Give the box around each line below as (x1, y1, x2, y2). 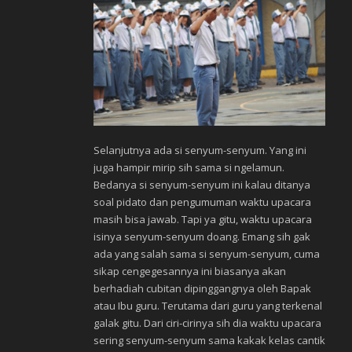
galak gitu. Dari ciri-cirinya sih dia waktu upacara (93, 316, 321, 331)
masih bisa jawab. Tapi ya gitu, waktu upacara (93, 212, 312, 227)
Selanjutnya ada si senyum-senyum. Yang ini (93, 143, 306, 158)
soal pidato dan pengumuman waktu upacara (93, 195, 311, 210)
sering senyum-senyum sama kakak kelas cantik (93, 333, 325, 348)
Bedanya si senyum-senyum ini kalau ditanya (93, 178, 310, 192)
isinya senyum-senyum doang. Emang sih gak (93, 229, 310, 244)
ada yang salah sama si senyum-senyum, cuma (93, 247, 320, 262)
